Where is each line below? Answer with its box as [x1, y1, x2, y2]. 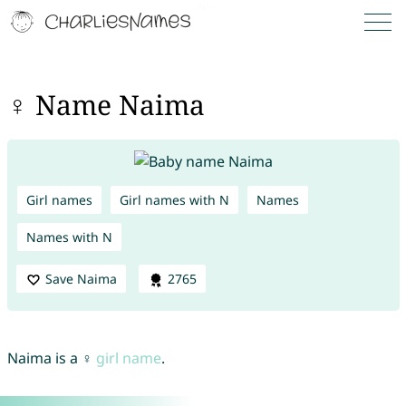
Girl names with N [119, 190, 229, 208]
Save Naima [44, 269, 117, 287]
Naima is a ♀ [6, 348, 96, 369]
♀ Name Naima [6, 86, 205, 124]
